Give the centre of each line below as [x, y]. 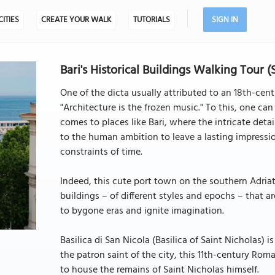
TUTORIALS [151, 20]
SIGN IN [225, 20]
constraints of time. [101, 152]
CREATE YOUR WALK [76, 20]
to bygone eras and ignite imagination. [142, 211]
